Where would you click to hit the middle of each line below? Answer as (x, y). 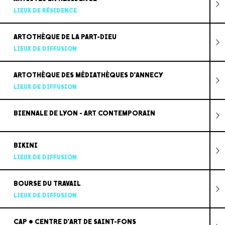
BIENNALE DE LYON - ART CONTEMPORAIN (84, 113)
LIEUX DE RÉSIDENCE (45, 10)
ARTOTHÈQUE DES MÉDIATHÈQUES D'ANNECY (88, 75)
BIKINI (25, 145)
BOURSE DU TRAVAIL (47, 183)
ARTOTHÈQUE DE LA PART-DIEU (65, 37)
